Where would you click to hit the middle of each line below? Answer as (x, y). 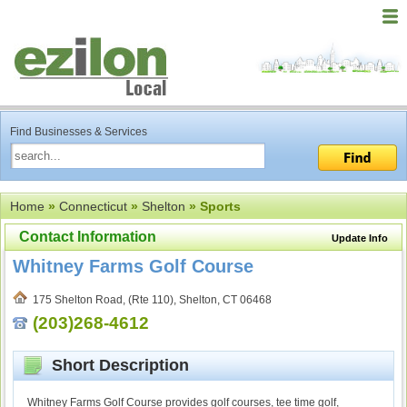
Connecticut (93, 206)
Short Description (116, 365)
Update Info (360, 238)
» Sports (213, 206)
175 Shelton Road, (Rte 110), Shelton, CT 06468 (149, 300)
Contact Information (88, 237)
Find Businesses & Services (79, 132)
